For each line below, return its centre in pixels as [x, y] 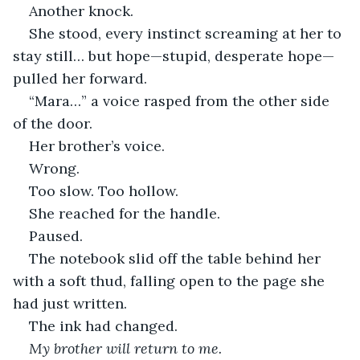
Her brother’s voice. [97, 145]
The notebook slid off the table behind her [177, 258]
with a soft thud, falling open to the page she [171, 280]
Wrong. [54, 168]
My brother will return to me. [125, 348]
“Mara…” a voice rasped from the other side [181, 100]
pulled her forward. [80, 78]
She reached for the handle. [125, 213]
